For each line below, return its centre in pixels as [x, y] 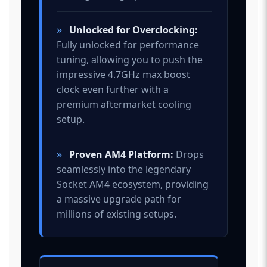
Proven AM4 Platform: [121, 154]
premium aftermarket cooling [124, 104]
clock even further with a [113, 89]
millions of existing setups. [117, 214]
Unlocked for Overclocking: [133, 30]
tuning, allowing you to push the [130, 59]
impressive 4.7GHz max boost [123, 74]
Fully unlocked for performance [128, 44]
